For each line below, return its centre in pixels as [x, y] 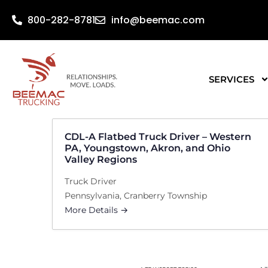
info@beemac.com [158, 20]
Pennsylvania [92, 196]
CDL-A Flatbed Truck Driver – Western [158, 137]
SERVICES [231, 79]
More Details [92, 210]
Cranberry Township [165, 196]
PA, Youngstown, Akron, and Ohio [147, 148]
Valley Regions [101, 159]
